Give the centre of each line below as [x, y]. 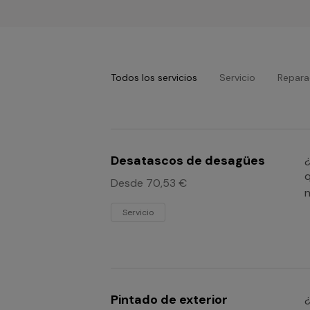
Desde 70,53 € [149, 183]
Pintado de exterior [169, 300]
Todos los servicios [154, 77]
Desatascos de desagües [188, 161]
